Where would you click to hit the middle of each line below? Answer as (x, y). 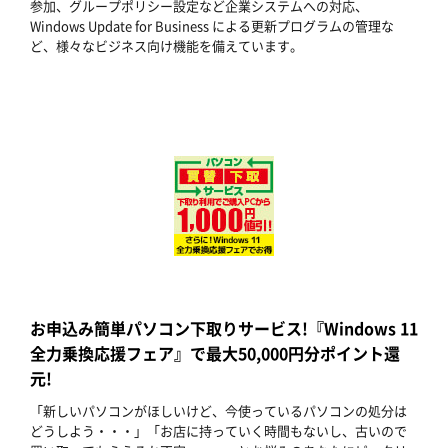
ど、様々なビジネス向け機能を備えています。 (166, 46)
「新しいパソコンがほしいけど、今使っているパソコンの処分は (218, 411)
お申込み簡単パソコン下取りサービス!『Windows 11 (224, 328)
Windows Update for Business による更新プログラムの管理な (212, 26)
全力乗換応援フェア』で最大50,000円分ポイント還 (215, 353)
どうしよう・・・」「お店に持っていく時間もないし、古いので (218, 431)
